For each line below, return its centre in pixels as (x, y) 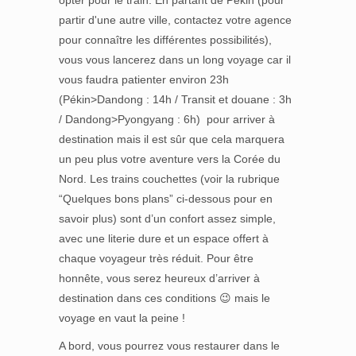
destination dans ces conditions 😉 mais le (164, 298)
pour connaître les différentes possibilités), (165, 40)
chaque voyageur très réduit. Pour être (156, 258)
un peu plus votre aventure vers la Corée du (170, 159)
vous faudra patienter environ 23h (144, 79)
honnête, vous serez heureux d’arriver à (159, 278)
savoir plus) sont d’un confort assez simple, (167, 219)
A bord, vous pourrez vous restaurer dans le (169, 346)
